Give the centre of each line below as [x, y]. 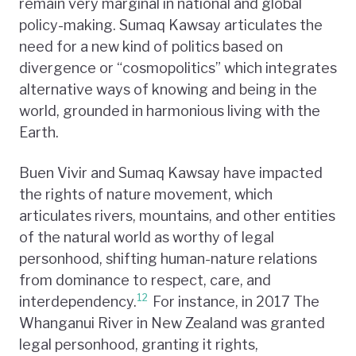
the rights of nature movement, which [146, 194]
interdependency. [78, 301]
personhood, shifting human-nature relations [168, 258]
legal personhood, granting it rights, [139, 344]
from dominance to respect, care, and [145, 280]
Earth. [39, 132]
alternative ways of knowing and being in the [168, 89]
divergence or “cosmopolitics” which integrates [178, 68]
